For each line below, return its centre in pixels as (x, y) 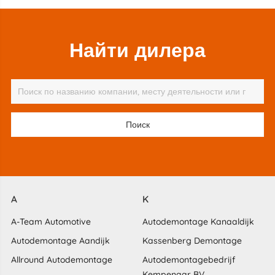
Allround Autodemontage (61, 259)
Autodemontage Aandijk (60, 240)
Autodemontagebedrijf (189, 259)
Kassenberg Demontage (192, 240)
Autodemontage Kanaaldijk (198, 221)
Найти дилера (137, 50)
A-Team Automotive (51, 221)
